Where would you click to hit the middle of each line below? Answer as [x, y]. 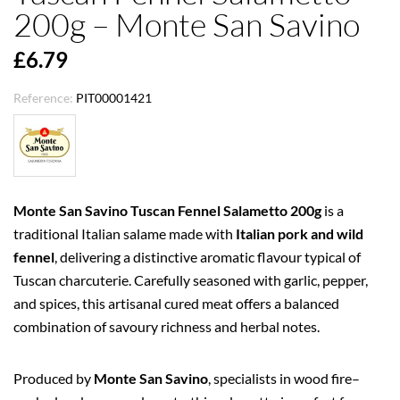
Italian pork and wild [300, 233]
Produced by [54, 378]
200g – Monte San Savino [187, 24]
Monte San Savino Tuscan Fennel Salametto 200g [167, 210]
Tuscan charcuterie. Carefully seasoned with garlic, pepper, [191, 279]
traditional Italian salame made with [125, 233]
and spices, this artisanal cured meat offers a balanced [176, 303]
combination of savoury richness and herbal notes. [167, 326]
